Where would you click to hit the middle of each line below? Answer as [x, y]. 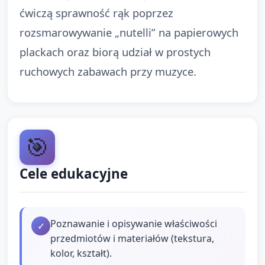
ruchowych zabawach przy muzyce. [108, 71]
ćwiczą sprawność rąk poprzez [96, 12]
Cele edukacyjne [74, 173]
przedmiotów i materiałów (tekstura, [132, 238]
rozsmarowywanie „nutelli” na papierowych [129, 32]
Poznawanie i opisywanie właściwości [134, 223]
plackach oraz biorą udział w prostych [115, 51]
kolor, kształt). [81, 253]
